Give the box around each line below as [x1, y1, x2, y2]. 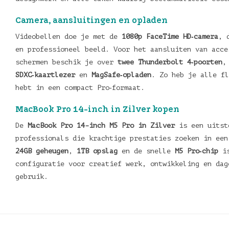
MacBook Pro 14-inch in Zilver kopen [15, 104, 179, 114]
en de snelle [118, 147, 175, 155]
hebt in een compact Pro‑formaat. [15, 84, 145, 91]
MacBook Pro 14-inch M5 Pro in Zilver [28, 122, 175, 129]
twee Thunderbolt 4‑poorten [118, 58, 222, 66]
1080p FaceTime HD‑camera [122, 33, 218, 40]
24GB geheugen [15, 147, 68, 155]
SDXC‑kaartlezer [15, 71, 75, 79]
